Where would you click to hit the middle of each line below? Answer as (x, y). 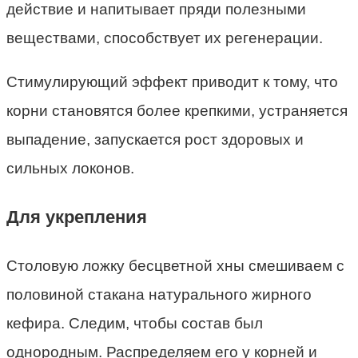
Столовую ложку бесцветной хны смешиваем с (175, 266)
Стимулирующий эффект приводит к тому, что (172, 82)
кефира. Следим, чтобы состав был (135, 324)
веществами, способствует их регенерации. (165, 38)
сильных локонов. (70, 168)
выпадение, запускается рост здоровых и (155, 139)
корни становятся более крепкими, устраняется (177, 110)
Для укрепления (77, 217)
